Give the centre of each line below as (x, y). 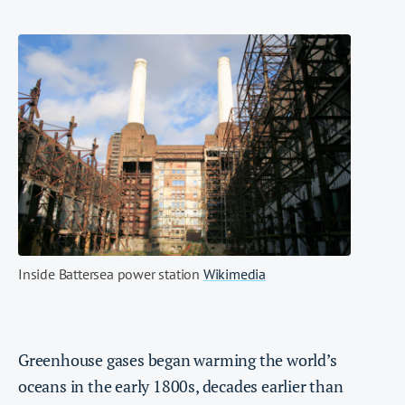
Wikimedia (235, 274)
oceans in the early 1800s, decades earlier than (181, 386)
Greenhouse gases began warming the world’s (178, 360)
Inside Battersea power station (111, 274)
